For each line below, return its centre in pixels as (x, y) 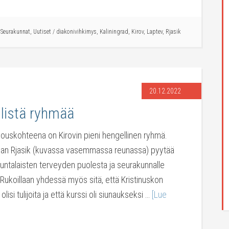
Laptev (155, 32)
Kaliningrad (114, 32)
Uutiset (42, 32)
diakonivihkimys (76, 32)
